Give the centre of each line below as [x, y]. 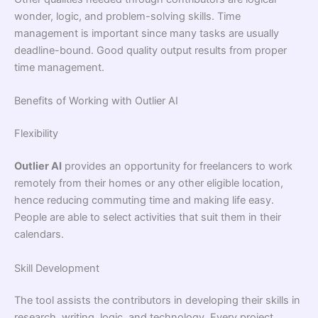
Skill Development [57, 268]
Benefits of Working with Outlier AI [96, 101]
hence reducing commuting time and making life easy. [144, 201]
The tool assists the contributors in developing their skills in [157, 301]
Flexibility [36, 134]
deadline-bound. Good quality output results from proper [150, 51]
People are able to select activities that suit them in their [148, 218]
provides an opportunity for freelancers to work [177, 166]
